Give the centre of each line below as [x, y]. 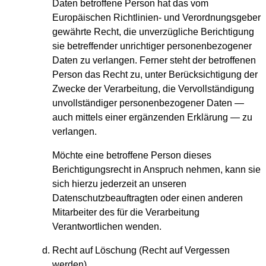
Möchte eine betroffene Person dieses [132, 156]
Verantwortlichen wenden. [107, 227]
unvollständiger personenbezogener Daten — [148, 103]
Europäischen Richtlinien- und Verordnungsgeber [156, 18]
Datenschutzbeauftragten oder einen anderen [148, 198]
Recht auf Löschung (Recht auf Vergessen [141, 251]
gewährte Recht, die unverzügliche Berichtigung [153, 32]
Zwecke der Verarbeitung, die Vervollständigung [153, 89]
